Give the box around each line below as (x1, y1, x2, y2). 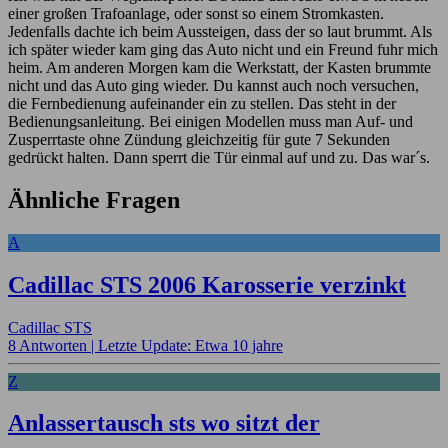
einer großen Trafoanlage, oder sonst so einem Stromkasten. (8, 4, 384, 22)
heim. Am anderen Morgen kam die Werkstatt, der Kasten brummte (8, 58, 431, 76)
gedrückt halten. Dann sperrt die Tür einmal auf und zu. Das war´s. (8, 148, 430, 166)
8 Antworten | (8, 336, 98, 354)
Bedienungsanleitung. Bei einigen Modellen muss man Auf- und (8, 112, 413, 130)
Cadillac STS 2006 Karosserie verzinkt (8, 271, 406, 298)
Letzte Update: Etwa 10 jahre (98, 336, 283, 354)
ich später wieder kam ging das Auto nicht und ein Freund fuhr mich (8, 40, 438, 58)
